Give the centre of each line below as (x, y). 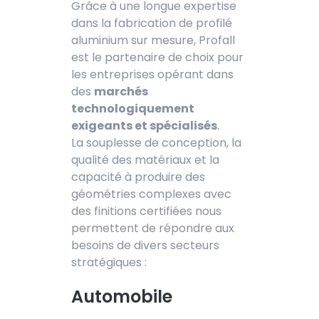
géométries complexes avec (151, 194)
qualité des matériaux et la (145, 159)
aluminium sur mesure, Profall (153, 40)
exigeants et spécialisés (144, 125)
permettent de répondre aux (153, 228)
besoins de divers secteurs (145, 245)
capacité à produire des (138, 177)
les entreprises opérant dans (152, 74)
